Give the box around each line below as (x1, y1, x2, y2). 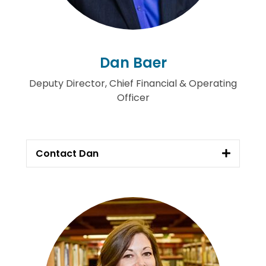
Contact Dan (36, 146, 99, 160)
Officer (116, 91, 150, 104)
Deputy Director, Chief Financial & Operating (29, 77, 237, 90)
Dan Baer (99, 53, 167, 72)
